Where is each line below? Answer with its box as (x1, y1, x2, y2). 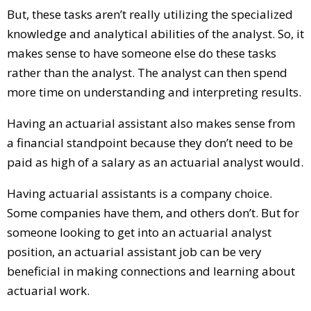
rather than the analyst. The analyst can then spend (7, 64, 287, 81)
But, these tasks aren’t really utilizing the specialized (7, 6, 293, 22)
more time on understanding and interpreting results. (7, 83, 301, 100)
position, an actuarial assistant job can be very (7, 243, 262, 260)
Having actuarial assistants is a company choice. (7, 185, 272, 201)
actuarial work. (7, 282, 90, 299)
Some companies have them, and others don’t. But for (7, 204, 299, 221)
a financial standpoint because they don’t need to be (7, 134, 293, 151)
